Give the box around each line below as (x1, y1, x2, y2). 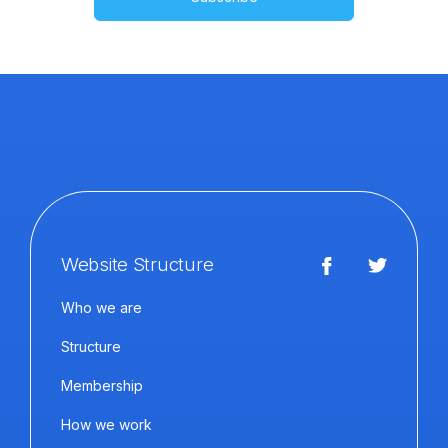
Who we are (61, 299, 142, 316)
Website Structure (61, 253, 214, 276)
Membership (61, 377, 143, 394)
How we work (61, 416, 152, 433)
